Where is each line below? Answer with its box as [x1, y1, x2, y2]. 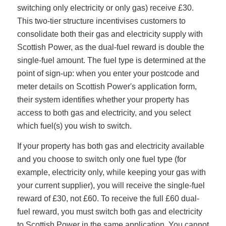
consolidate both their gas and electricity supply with [17, 30, 203, 39]
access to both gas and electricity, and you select [17, 108, 191, 118]
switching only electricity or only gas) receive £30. [17, 4, 194, 13]
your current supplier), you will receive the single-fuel [17, 181, 205, 190]
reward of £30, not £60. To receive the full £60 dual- [17, 194, 199, 203]
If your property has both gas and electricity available [17, 141, 204, 150]
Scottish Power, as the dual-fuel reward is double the [17, 43, 204, 52]
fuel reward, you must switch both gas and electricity [17, 207, 202, 216]
